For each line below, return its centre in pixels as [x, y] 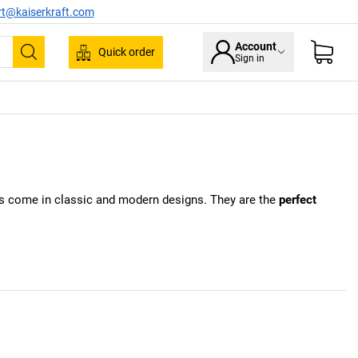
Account [256, 47]
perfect [298, 200]
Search [52, 63]
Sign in [250, 59]
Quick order [127, 52]
